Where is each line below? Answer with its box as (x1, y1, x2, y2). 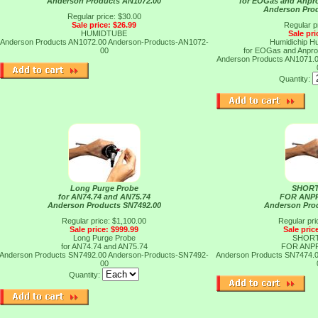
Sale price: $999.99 (70, 225, 138, 234)
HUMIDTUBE (81, 29, 127, 38)
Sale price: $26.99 (72, 21, 136, 29)
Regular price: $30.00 (67, 12, 141, 21)
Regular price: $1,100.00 (62, 216, 146, 225)
